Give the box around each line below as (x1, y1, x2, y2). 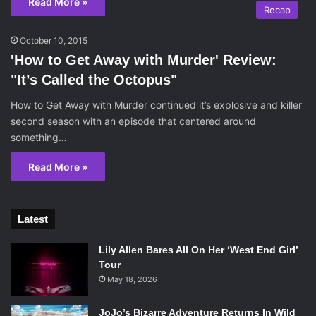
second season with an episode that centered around (11, 115, 256, 128)
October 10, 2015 (20, 35, 87, 47)
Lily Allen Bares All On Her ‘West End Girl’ (99, 244, 298, 256)
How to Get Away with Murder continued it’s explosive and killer (11, 99, 302, 111)
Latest (18, 213, 48, 226)
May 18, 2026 (107, 274, 157, 285)
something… (11, 131, 67, 144)
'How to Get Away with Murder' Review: (11, 52, 276, 68)
